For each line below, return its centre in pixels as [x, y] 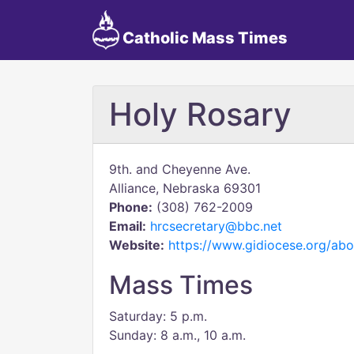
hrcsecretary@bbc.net [216, 226]
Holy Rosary [200, 114]
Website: [137, 245]
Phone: [131, 207]
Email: [128, 226]
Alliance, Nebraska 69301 [185, 188]
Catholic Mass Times [203, 38]
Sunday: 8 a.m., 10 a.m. [177, 335]
